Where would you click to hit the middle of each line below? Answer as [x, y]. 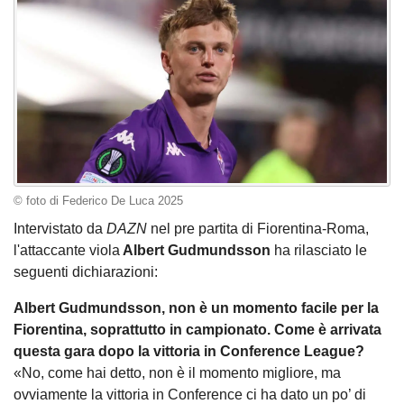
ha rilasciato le [319, 251]
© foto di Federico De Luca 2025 [98, 201]
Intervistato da [60, 229]
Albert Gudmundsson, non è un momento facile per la [196, 308]
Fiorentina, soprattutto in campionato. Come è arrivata [197, 330]
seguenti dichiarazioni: [87, 272]
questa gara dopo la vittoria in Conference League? [189, 352]
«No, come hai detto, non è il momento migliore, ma [177, 373]
